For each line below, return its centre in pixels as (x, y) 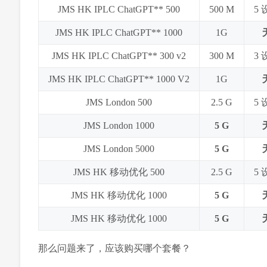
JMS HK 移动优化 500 (119, 172)
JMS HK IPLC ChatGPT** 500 (119, 10)
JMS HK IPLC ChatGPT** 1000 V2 (119, 79)
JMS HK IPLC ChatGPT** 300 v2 (119, 56)
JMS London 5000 (119, 149)
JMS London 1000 (119, 126)
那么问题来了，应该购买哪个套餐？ (114, 249)
